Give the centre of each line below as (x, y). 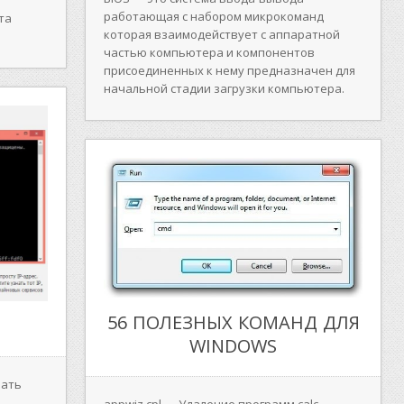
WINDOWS (233, 346)
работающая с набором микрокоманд (214, 17)
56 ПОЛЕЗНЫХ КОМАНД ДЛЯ (233, 323)
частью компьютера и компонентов (209, 53)
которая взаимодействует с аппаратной (222, 35)
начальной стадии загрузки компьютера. (224, 89)
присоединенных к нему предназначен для (230, 71)
